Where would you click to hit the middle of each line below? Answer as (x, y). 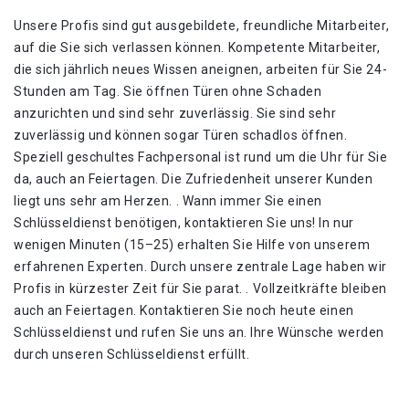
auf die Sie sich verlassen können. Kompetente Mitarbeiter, (197, 47)
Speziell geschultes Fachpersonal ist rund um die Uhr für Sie (201, 157)
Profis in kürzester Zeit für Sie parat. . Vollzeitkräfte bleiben (200, 288)
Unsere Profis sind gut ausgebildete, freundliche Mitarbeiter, (202, 26)
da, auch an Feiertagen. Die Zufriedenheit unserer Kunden (194, 179)
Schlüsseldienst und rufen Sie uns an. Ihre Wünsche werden (199, 332)
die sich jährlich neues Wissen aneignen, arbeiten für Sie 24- (201, 69)
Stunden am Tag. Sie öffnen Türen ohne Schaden (168, 91)
